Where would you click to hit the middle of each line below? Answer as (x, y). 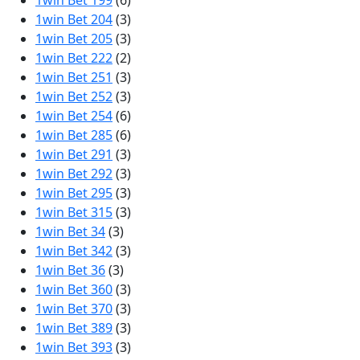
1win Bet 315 (74, 212)
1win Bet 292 (74, 174)
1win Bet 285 (74, 135)
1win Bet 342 (74, 251)
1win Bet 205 (74, 39)
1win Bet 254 (74, 116)
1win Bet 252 (74, 96)
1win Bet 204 (74, 19)
